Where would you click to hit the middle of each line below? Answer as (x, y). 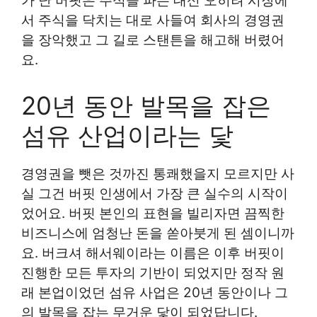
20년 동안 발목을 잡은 (146, 105)
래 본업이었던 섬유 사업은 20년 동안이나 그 (155, 292)
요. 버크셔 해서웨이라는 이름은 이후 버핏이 (153, 253)
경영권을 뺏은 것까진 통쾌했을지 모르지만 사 (158, 173)
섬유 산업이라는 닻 (127, 135)
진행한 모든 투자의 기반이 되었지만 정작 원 (153, 272)
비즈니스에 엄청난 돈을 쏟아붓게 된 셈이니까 (158, 233)
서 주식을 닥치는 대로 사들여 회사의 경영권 (153, 21)
